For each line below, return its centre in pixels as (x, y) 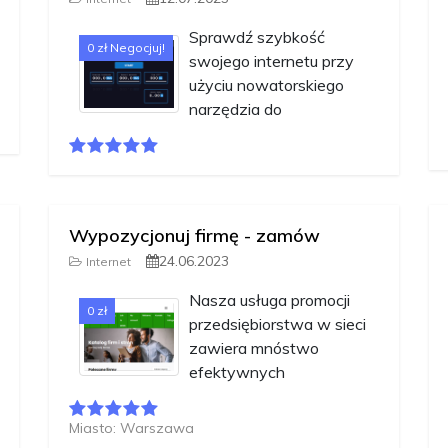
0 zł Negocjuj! (126, 48)
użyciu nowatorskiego (266, 85)
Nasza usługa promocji (269, 300)
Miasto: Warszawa (131, 428)
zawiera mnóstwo (254, 348)
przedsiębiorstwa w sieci (277, 324)
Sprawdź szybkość (257, 37)
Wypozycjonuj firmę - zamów (194, 236)
